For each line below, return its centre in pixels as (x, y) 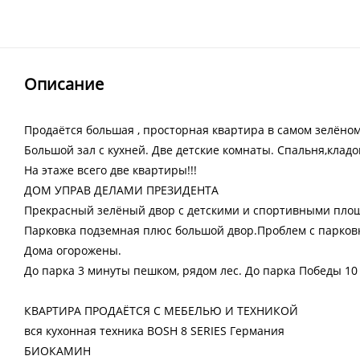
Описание (64, 84)
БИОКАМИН (57, 351)
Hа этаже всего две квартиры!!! (110, 170)
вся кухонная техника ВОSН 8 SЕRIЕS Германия (154, 331)
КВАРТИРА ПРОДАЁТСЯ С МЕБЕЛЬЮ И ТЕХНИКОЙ (161, 311)
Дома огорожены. (73, 250)
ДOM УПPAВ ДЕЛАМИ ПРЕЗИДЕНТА (121, 190)
